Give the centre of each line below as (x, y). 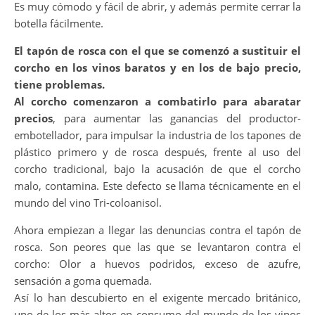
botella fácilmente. (59, 23)
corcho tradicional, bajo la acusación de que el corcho (157, 169)
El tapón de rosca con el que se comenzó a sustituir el (157, 51)
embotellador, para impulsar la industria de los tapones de (157, 135)
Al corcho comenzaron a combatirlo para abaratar (157, 101)
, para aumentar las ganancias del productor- (177, 118)
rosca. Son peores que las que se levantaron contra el (157, 247)
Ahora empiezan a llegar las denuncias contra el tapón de (157, 230)
